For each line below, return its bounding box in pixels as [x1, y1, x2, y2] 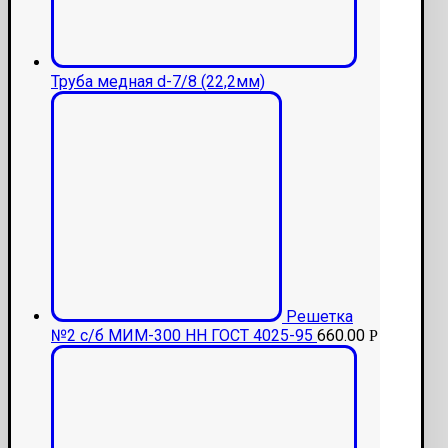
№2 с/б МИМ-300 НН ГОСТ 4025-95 [51, 326, 313, 346]
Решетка [286, 307, 353, 327]
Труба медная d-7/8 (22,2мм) [51, 72, 265, 92]
